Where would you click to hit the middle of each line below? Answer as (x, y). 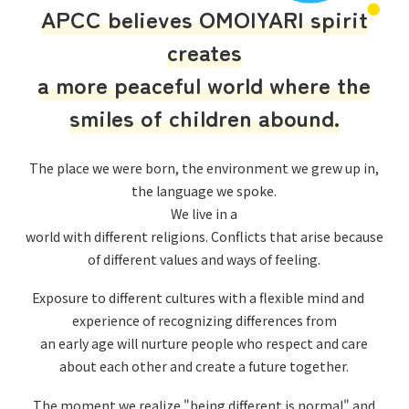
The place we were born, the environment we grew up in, (204, 168)
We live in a (204, 213)
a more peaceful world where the (204, 84)
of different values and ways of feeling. (204, 259)
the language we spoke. (204, 190)
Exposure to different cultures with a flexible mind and (204, 298)
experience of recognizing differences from (204, 321)
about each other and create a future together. (204, 367)
